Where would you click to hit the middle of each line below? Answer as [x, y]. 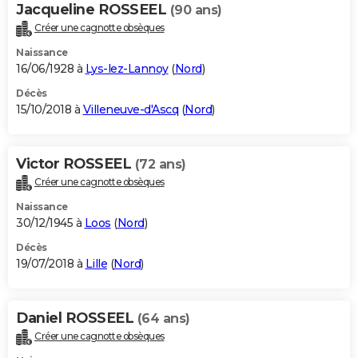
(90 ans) [196, 10]
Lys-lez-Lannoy [127, 69]
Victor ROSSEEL [76, 164]
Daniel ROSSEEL [77, 318]
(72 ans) [160, 165]
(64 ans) [163, 318]
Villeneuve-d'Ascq [130, 110]
